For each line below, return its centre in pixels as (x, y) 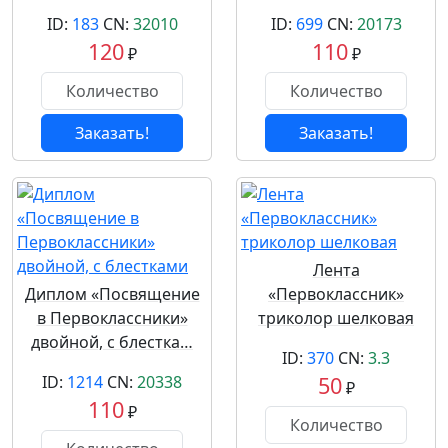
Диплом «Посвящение (112, 294)
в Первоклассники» (112, 318)
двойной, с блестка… (112, 342)
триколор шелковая (336, 318)
